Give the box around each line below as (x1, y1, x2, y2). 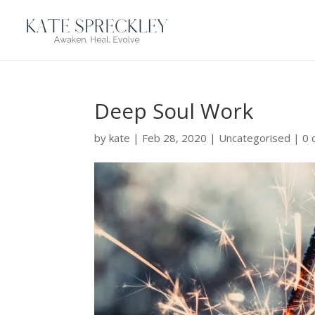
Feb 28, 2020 (142, 131, 207, 145)
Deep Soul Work (94, 96, 254, 125)
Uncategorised (219, 131, 291, 145)
